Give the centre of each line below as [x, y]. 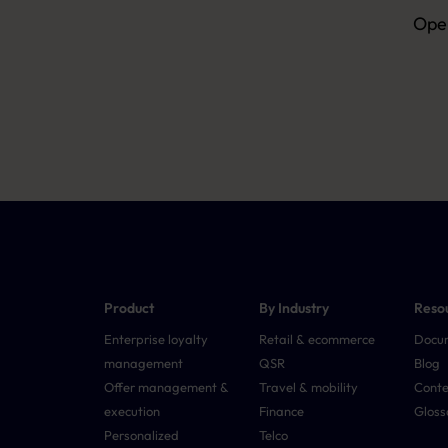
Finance [282, 411]
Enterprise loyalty [156, 339]
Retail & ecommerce [317, 339]
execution [132, 411]
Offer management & [166, 387]
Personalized [141, 435]
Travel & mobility [309, 387]
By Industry [294, 308]
